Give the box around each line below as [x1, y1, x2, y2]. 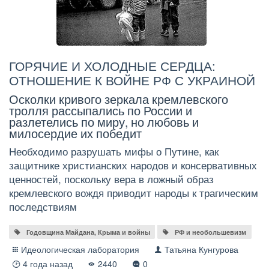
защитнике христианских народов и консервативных [9, 157, 257, 172]
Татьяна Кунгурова [165, 243, 239, 256]
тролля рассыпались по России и [9, 101, 192, 119]
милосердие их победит [9, 124, 142, 142]
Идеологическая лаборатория [21, 243, 140, 256]
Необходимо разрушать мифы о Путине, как [9, 144, 219, 159]
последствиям [9, 199, 77, 214]
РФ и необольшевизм [175, 227, 247, 237]
